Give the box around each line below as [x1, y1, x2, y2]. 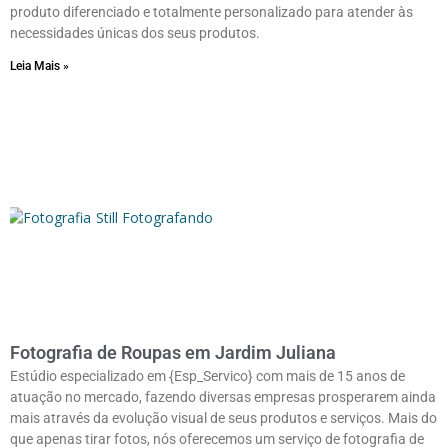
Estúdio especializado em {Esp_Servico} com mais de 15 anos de [10, 367, 405, 384]
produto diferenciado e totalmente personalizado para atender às [10, 3, 413, 20]
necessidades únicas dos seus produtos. [10, 24, 260, 41]
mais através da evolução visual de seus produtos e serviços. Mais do [10, 409, 437, 426]
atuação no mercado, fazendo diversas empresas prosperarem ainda [10, 388, 436, 405]
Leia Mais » [10, 58, 69, 73]
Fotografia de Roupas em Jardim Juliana [10, 341, 336, 363]
